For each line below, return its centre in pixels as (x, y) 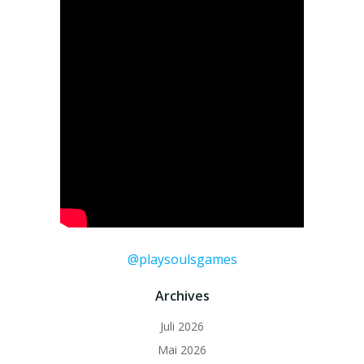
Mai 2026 (182, 349)
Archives (182, 295)
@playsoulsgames (182, 259)
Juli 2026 (182, 326)
